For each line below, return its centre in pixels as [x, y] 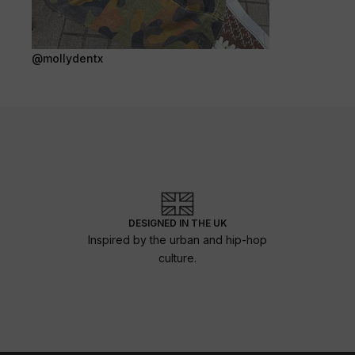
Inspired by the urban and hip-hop [177, 239]
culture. [177, 258]
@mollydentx [67, 58]
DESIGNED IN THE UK [177, 223]
